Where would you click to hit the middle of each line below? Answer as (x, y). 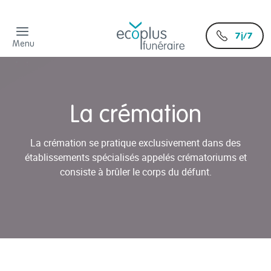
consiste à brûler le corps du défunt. (135, 171)
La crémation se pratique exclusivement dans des (135, 142)
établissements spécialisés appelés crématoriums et (135, 157)
